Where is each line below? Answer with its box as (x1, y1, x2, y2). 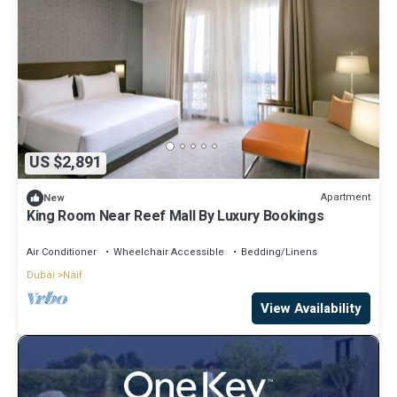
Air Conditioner (27, 244, 97, 260)
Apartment (321, 190, 370, 206)
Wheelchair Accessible (113, 244, 224, 260)
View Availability (261, 298, 362, 318)
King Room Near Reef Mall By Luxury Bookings (27, 205, 324, 227)
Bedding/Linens (241, 244, 317, 260)
